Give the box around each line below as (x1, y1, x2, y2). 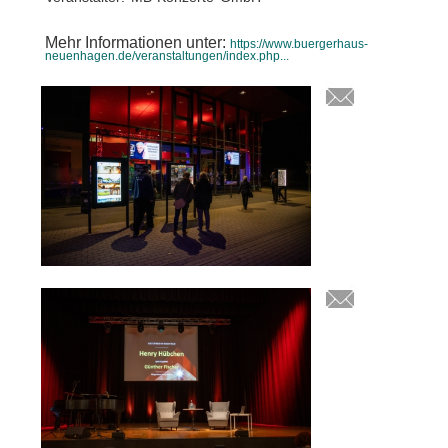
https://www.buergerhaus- (230, 37, 368, 52)
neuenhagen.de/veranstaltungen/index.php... (45, 49, 289, 64)
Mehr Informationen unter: (45, 34, 230, 52)
